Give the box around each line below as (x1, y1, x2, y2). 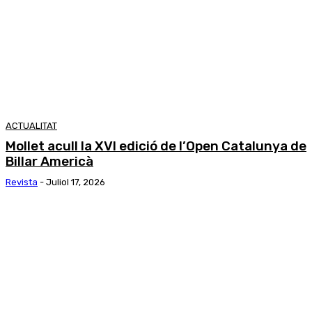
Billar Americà (6, 153, 93, 170)
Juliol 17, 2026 (46, 177, 105, 188)
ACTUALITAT (6, 120, 57, 132)
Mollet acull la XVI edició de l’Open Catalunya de (6, 138, 306, 155)
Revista (6, 177, 38, 188)
